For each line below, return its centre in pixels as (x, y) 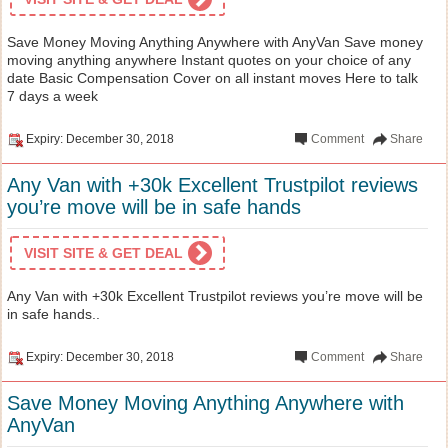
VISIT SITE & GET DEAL (103, 252)
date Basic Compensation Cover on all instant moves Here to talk (212, 77)
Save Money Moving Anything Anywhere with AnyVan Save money (215, 41)
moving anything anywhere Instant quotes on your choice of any (209, 59)
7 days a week (52, 95)
